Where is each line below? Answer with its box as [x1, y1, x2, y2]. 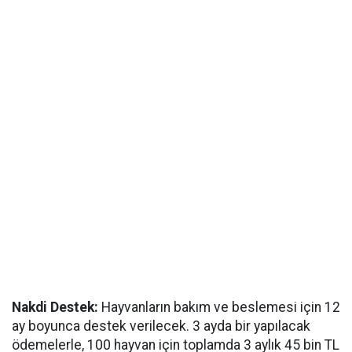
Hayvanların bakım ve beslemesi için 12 [98, 299, 340, 315]
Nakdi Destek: [12, 299, 98, 315]
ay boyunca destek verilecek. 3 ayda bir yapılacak [12, 317, 310, 334]
